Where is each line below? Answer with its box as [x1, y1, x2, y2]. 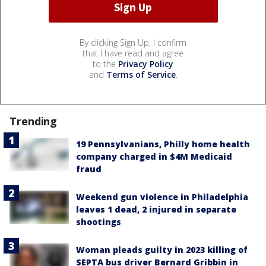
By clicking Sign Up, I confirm [80, 36, 186, 48]
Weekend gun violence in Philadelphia [76, 191, 248, 202]
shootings [76, 216, 121, 227]
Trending [9, 113, 58, 128]
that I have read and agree [83, 47, 183, 59]
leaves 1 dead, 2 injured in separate [76, 203, 236, 215]
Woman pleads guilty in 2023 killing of [76, 243, 248, 255]
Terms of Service [106, 68, 176, 80]
